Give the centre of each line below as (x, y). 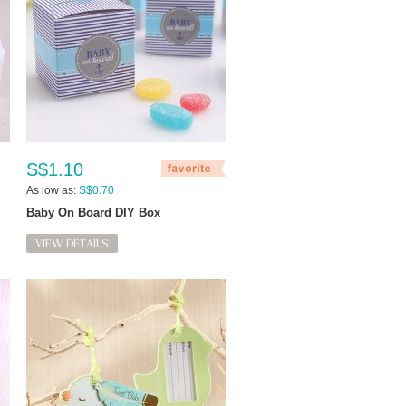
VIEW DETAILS (72, 244)
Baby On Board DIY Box (93, 213)
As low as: (51, 191)
